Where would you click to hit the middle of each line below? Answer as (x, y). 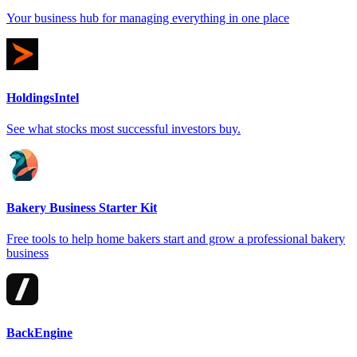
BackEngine (39, 332)
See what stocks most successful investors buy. (124, 128)
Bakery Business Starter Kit (82, 208)
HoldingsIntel (43, 97)
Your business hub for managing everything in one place (148, 18)
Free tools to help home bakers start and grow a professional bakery (176, 239)
